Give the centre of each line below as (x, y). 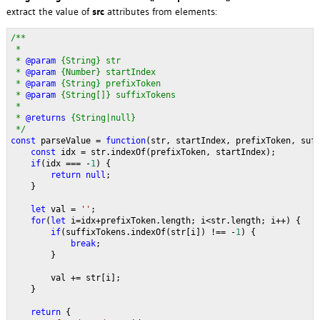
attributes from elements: (160, 12)
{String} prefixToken (113, 84)
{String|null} (105, 118)
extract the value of (49, 12)
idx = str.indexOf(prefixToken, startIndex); (168, 152)
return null (78, 175)
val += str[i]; (65, 278)
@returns (48, 118)
